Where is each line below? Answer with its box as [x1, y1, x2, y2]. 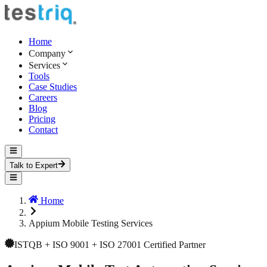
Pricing [29, 114, 55, 124]
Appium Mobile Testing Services [29, 218, 153, 228]
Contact [29, 125, 58, 135]
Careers [29, 92, 57, 103]
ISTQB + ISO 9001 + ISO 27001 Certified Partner [14, 239, 206, 250]
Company [29, 48, 66, 58]
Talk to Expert [10, 160, 58, 170]
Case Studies [29, 82, 77, 92]
